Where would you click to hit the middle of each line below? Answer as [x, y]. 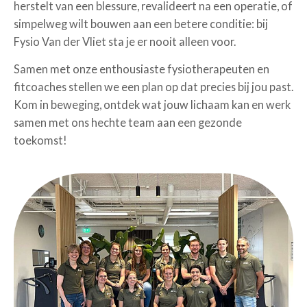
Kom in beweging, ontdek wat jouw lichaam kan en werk [152, 105]
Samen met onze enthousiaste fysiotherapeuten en [142, 69]
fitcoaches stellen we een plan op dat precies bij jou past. [153, 87]
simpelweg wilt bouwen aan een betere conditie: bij [141, 24]
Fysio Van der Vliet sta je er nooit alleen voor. [125, 41]
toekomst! [40, 140]
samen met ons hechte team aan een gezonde [128, 123]
